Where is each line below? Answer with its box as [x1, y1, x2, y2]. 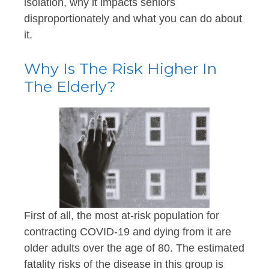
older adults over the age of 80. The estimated [24, 241, 244, 254]
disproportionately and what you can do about [24, 12, 242, 25]
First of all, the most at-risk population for [24, 209, 219, 222]
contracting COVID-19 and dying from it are [24, 225, 231, 238]
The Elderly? [24, 77, 116, 95]
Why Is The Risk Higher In [24, 59, 217, 77]
